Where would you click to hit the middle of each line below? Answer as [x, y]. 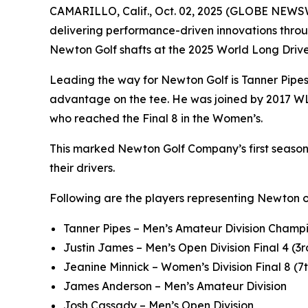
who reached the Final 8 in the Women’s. [156, 118]
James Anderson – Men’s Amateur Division [175, 286]
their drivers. [82, 168]
